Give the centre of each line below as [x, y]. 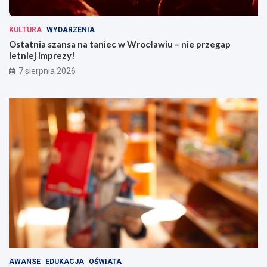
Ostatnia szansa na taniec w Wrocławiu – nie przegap [120, 44]
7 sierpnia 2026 [47, 71]
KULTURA [25, 30]
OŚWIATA [105, 261]
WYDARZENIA [71, 30]
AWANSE [25, 261]
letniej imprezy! [42, 55]
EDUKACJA [65, 261]
